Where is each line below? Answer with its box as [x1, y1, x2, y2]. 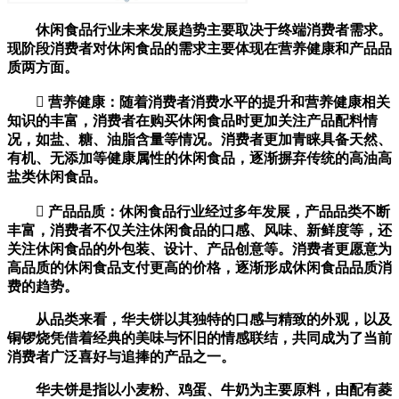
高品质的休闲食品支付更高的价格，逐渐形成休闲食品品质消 [7, 260, 392, 276]
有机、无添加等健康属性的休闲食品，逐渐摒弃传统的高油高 [7, 151, 392, 167]
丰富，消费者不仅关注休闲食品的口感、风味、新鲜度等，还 [7, 223, 392, 239]
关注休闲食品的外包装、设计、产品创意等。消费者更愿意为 [7, 241, 392, 257]
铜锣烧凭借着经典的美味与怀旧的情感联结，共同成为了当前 [7, 330, 392, 346]
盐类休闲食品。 [7, 169, 107, 185]
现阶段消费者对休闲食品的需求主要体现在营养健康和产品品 [7, 41, 392, 57]
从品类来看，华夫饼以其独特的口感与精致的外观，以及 [7, 312, 392, 328]
